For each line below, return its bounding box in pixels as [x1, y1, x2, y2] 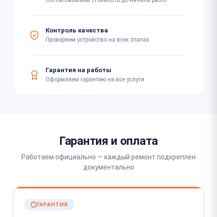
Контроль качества [46, 27, 108, 34]
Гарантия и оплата [59, 134, 158, 148]
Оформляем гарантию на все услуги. [46, 76, 146, 83]
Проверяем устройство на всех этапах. [46, 36, 151, 43]
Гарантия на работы [46, 66, 111, 74]
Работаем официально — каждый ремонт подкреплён [21, 153, 196, 161]
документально [83, 163, 134, 171]
